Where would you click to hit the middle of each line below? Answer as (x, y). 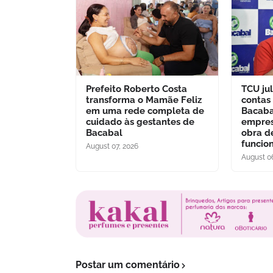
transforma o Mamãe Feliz (144, 100)
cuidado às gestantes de (140, 122)
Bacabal (104, 133)
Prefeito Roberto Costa (136, 89)
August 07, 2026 (112, 146)
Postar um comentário (128, 265)
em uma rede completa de (145, 111)
